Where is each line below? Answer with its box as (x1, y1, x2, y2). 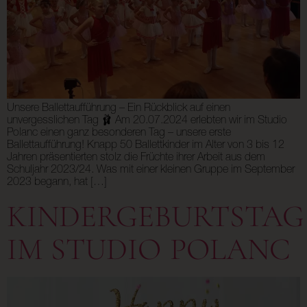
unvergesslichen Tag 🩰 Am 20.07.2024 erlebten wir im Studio (7, 116, 287, 127)
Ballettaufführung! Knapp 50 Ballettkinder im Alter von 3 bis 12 (7, 140, 284, 152)
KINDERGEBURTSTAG (7, 198, 304, 236)
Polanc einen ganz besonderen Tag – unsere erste (7, 128, 231, 140)
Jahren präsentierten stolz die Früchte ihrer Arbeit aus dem (7, 153, 265, 164)
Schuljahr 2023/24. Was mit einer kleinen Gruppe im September (7, 165, 295, 177)
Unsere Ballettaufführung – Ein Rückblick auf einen (7, 103, 230, 115)
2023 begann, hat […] (7, 177, 107, 189)
